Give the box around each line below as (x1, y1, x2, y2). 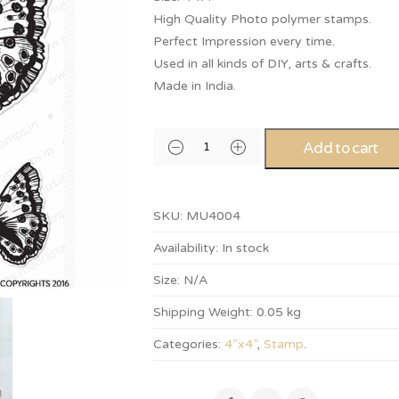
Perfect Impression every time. (153, 34, 336, 49)
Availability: (153, 240, 219, 256)
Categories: (153, 337, 222, 352)
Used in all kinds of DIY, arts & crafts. (153, 56, 372, 71)
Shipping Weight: (153, 305, 254, 320)
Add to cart (303, 139, 379, 158)
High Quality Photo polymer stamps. (153, 12, 372, 27)
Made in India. (153, 78, 237, 94)
